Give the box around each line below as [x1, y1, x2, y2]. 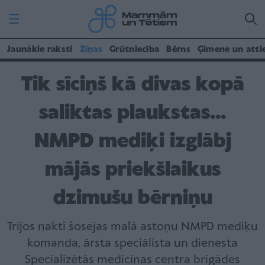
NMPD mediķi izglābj [34, 131, 231, 153]
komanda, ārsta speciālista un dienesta [27, 237, 238, 250]
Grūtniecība [109, 45, 160, 54]
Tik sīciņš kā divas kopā [21, 74, 244, 96]
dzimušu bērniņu [53, 188, 212, 209]
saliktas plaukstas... [39, 102, 226, 124]
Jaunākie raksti [7, 45, 73, 54]
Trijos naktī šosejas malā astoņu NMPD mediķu [7, 221, 258, 233]
